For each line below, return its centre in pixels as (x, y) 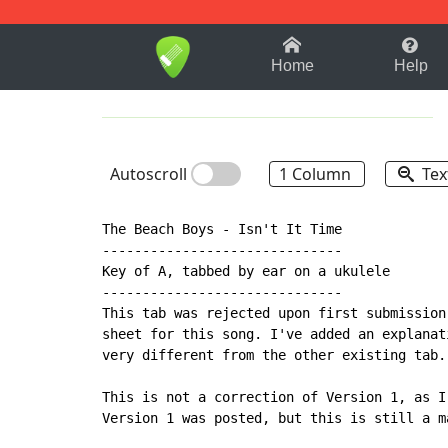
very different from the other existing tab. (274, 355)
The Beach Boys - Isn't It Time (222, 229)
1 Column (317, 174)
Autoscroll (150, 174)
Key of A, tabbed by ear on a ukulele (246, 271)
